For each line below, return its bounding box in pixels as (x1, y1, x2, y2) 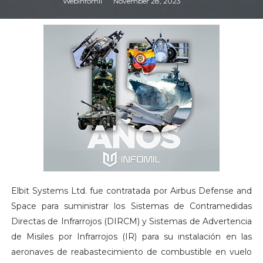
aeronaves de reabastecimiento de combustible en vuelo (11, 247, 252, 258)
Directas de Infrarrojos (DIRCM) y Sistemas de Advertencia (11, 216, 252, 227)
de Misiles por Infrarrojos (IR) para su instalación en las (11, 231, 252, 242)
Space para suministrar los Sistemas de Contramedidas (11, 201, 252, 212)
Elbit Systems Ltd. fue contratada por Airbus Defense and (11, 186, 252, 197)
